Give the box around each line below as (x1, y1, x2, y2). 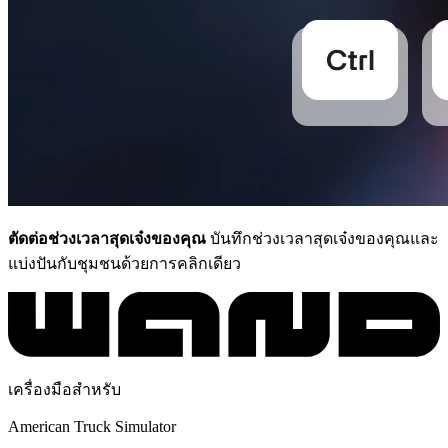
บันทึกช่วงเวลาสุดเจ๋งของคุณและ (206, 229, 439, 247)
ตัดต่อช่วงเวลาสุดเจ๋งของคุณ (8, 229, 206, 247)
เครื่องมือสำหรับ (8, 380, 121, 398)
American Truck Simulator (8, 417, 176, 435)
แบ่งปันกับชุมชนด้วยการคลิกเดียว (8, 254, 241, 272)
